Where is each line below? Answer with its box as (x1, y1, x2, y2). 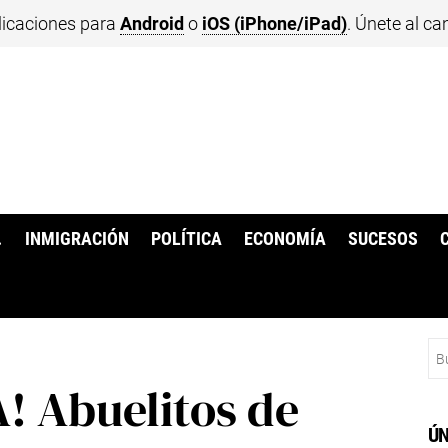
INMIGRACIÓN (24, 229, 129, 250)
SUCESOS (348, 229, 419, 250)
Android (120, 13, 184, 34)
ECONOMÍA (244, 229, 327, 250)
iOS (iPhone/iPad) (202, 13, 347, 34)
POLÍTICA (150, 229, 222, 250)
